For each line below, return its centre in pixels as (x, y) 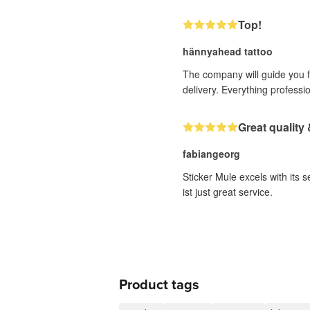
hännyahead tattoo (228, 51)
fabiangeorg (211, 154)
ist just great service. (228, 192)
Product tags (159, 285)
